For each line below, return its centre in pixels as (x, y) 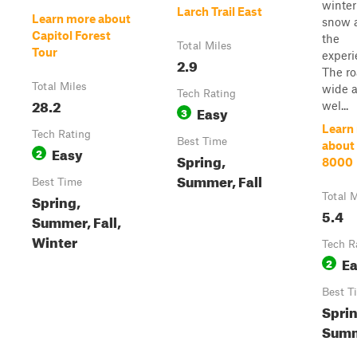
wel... (335, 105)
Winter (55, 240)
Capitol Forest (71, 35)
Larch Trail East (220, 11)
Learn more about (81, 18)
